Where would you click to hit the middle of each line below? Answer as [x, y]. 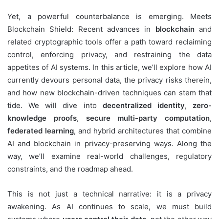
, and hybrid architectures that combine [143, 131]
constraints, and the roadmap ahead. [70, 169]
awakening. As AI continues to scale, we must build [109, 207]
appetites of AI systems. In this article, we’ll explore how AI [109, 67]
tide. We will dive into [55, 106]
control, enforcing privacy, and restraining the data [109, 55]
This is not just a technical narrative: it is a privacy [109, 194]
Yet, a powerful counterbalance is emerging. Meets [109, 17]
